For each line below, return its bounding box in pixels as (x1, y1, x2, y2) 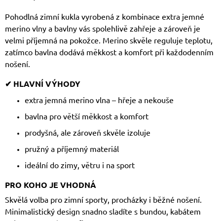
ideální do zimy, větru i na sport (25, 160, 135, 170)
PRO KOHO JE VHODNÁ (5, 180, 96, 190)
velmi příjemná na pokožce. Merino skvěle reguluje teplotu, (5, 35, 213, 45)
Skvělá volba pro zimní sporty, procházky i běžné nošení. (5, 194, 202, 205)
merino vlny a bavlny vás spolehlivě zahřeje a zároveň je (5, 23, 200, 34)
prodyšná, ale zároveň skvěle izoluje (25, 127, 150, 138)
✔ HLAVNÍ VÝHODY (5, 78, 80, 89)
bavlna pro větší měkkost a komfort (25, 111, 148, 121)
